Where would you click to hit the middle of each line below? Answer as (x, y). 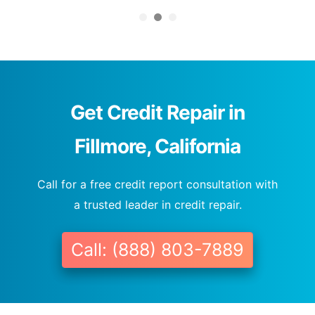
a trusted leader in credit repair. (157, 205)
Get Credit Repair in (157, 113)
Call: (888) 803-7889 (157, 250)
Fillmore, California (157, 147)
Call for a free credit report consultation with (157, 185)
